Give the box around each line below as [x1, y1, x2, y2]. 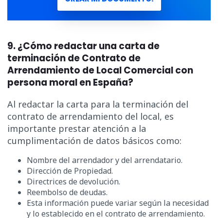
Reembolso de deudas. [27, 187, 108, 198]
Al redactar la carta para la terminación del [7, 98, 188, 110]
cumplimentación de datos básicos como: [7, 135, 182, 147]
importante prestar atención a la [7, 123, 146, 135]
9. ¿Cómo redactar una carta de [7, 39, 160, 53]
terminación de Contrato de [7, 52, 141, 65]
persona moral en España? [7, 76, 135, 90]
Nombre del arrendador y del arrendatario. [27, 155, 182, 166]
